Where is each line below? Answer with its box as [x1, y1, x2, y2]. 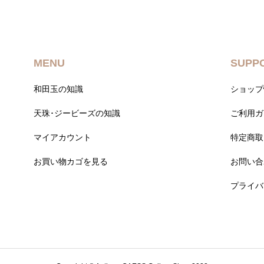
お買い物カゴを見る [34, 156, 108, 166]
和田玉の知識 [34, 84, 84, 94]
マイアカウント [34, 132, 92, 142]
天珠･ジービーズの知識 [34, 108, 121, 118]
